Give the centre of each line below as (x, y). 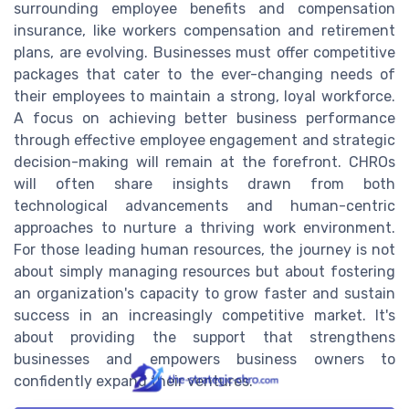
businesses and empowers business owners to (204, 359)
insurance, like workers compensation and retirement (204, 30)
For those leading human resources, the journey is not (204, 249)
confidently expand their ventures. (133, 381)
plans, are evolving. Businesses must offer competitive (204, 52)
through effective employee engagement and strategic (204, 140)
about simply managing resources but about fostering (204, 271)
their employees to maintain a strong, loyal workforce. (204, 96)
